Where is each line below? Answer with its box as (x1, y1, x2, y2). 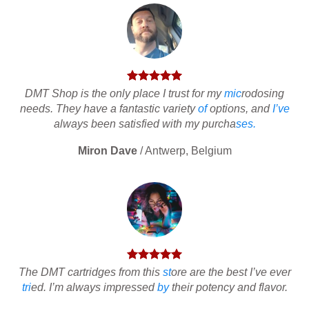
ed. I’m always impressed (30, 281, 157, 294)
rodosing (241, 87, 284, 99)
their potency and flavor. (168, 281, 288, 294)
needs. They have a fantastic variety (19, 102, 198, 114)
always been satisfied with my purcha (53, 117, 236, 130)
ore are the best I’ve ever (170, 266, 291, 279)
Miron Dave (77, 144, 137, 157)
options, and (206, 102, 272, 114)
